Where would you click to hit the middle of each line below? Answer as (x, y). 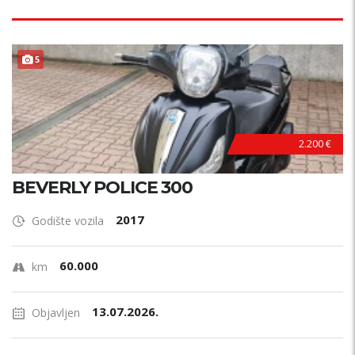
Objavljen (56, 313)
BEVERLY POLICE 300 (102, 187)
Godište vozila (68, 221)
